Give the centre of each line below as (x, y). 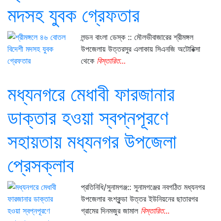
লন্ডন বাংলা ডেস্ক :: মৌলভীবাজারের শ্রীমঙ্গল (137, 37)
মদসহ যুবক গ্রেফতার (74, 15)
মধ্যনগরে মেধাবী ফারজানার (91, 94)
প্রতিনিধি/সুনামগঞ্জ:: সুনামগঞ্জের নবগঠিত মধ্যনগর (143, 187)
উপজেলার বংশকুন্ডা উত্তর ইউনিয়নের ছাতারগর (140, 199)
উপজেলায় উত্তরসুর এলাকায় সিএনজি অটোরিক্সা (141, 49)
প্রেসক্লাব (41, 165)
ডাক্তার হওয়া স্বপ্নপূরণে (88, 118)
